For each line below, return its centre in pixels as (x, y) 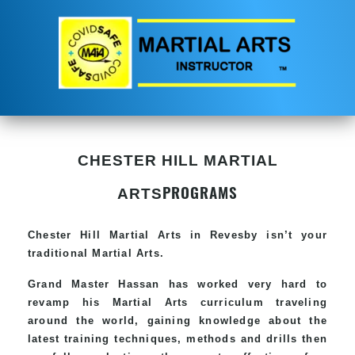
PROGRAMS (200, 192)
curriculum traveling (258, 302)
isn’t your (292, 235)
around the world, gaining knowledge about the (177, 320)
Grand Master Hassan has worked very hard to (177, 284)
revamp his (70, 302)
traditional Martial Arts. (96, 253)
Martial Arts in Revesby (183, 235)
